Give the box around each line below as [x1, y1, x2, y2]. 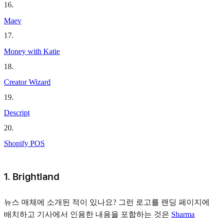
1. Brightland [4, 171, 59, 183]
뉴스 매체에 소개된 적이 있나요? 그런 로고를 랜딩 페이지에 [4, 198, 210, 207]
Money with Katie [4, 47, 60, 55]
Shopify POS [4, 139, 45, 148]
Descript [4, 109, 30, 117]
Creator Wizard [4, 78, 51, 87]
